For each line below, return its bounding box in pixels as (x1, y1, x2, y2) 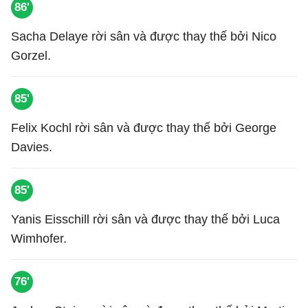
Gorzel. (11, 49, 51, 63)
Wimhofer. (11, 232, 67, 245)
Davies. (11, 140, 52, 154)
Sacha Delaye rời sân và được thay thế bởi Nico (11, 30, 276, 43)
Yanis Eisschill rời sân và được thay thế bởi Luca (11, 212, 280, 226)
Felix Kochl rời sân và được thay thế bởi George (11, 121, 276, 135)
